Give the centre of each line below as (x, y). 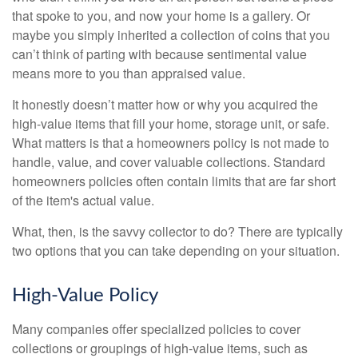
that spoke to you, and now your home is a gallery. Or (161, 16)
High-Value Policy (85, 296)
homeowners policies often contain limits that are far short (174, 181)
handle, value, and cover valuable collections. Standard (169, 162)
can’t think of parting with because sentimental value (159, 54)
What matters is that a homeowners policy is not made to (171, 143)
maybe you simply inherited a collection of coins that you (171, 35)
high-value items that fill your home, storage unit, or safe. (171, 124)
